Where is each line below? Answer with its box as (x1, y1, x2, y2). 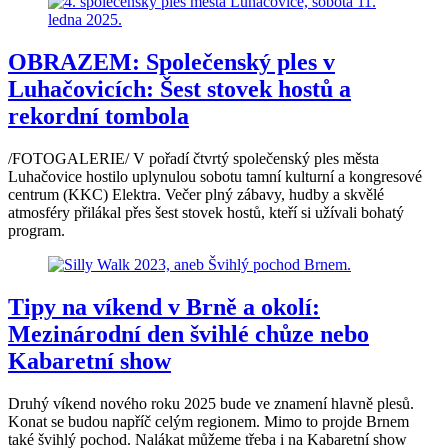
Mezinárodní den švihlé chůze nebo (8, 320, 369, 347)
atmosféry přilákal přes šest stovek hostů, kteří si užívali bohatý (8, 203, 404, 221)
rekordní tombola (8, 102, 189, 129)
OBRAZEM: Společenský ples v (8, 48, 335, 75)
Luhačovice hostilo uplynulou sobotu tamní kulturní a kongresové (8, 167, 422, 185)
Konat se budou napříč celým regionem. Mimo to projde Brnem (8, 412, 409, 430)
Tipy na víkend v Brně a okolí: (8, 293, 320, 320)
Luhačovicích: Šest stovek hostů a (8, 75, 351, 102)
